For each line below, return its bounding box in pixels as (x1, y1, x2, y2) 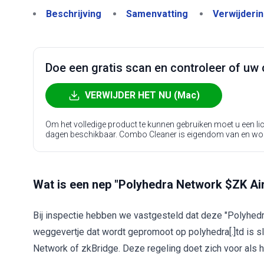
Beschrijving (46, 8, 101, 19)
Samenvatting (126, 8, 188, 19)
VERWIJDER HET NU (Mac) (84, 90, 200, 101)
